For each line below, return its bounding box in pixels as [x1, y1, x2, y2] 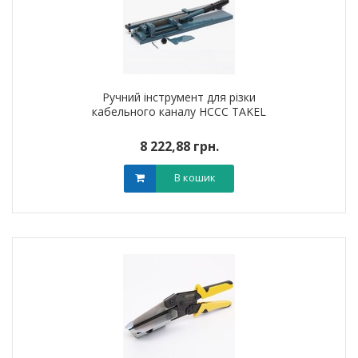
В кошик [174, 170, 216, 185]
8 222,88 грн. [139, 137, 219, 155]
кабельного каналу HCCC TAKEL [92, 104, 266, 119]
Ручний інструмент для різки [102, 89, 256, 105]
